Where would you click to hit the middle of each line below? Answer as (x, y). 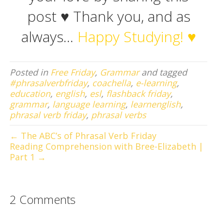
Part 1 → (28, 157)
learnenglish (155, 104)
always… (49, 37)
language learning (89, 104)
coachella (111, 83)
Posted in (30, 72)
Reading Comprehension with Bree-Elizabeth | (107, 147)
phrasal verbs (119, 115)
